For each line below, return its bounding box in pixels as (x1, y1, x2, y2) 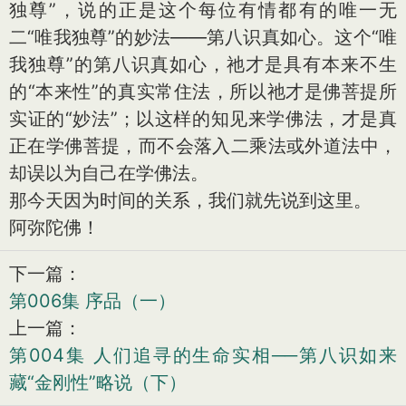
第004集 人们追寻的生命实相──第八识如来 (9, 344, 397, 366)
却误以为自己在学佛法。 (9, 162, 208, 184)
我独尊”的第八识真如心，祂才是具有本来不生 (9, 53, 397, 75)
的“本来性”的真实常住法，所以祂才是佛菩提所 (9, 81, 397, 102)
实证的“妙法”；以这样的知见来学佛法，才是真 (9, 108, 397, 130)
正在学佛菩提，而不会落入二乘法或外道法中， (9, 135, 397, 157)
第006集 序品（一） (9, 290, 176, 312)
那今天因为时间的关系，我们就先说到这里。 (9, 189, 372, 211)
